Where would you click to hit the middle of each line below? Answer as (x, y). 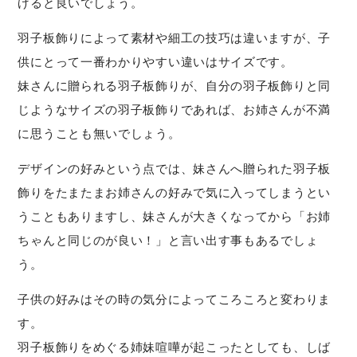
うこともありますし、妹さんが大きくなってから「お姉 (174, 217)
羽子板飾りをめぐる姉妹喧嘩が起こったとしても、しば (174, 347)
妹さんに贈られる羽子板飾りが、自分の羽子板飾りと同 (174, 86)
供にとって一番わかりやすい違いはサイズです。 (155, 62)
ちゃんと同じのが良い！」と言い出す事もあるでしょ (168, 241)
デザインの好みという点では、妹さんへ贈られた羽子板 (174, 169)
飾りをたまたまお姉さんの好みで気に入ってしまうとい (174, 193)
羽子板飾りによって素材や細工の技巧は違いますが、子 (174, 38)
